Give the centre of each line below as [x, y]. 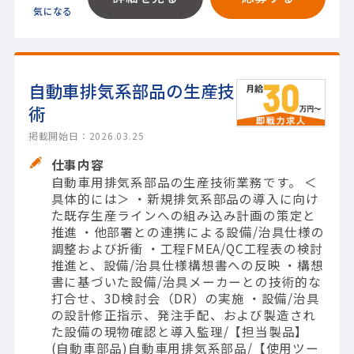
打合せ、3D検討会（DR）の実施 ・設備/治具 [185, 298]
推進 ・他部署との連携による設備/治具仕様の [188, 232]
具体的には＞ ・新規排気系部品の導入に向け [185, 199]
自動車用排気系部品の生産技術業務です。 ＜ [184, 182]
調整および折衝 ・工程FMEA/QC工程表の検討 [187, 249]
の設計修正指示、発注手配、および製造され [184, 315]
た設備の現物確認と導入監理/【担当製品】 [180, 331]
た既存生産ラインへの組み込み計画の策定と [184, 215]
